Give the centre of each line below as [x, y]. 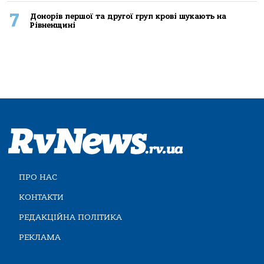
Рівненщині [52, 25]
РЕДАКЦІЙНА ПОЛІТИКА [70, 217]
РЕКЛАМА [40, 237]
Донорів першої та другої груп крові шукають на [128, 16]
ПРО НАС [38, 177]
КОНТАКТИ [41, 197]
